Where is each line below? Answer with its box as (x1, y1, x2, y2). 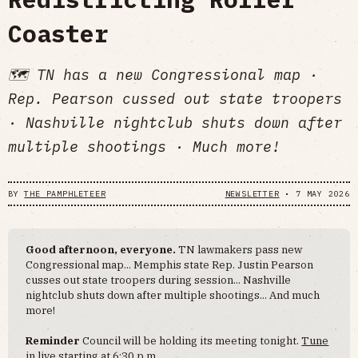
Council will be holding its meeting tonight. (82, 333, 302, 348)
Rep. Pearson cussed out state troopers (8, 89, 342, 109)
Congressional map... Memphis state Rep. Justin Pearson (26, 257, 314, 272)
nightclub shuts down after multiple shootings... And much (26, 288, 320, 303)
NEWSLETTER (225, 188, 280, 199)
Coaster (8, 18, 109, 50)
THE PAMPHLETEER (24, 188, 106, 199)
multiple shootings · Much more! (8, 137, 280, 157)
